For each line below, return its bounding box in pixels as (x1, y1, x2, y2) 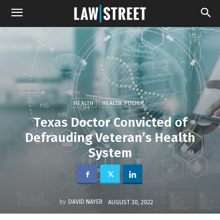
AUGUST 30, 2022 (108, 198, 153, 206)
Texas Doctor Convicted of (33, 115, 187, 130)
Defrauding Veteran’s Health (25, 130, 195, 145)
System (88, 145, 132, 161)
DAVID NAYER (68, 198, 103, 206)
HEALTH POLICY (102, 100, 144, 107)
